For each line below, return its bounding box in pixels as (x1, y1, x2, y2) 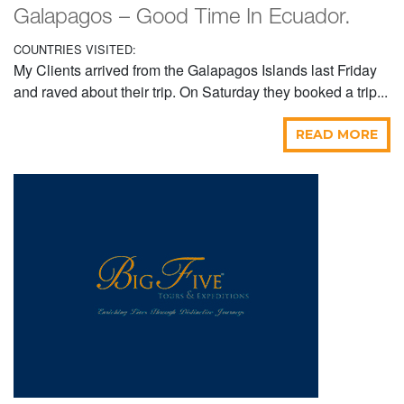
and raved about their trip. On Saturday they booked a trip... (14, 81, 388, 103)
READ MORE (296, 126, 378, 143)
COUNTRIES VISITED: (14, 41, 136, 59)
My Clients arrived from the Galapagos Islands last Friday (14, 60, 377, 81)
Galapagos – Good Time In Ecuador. (14, 8, 351, 29)
